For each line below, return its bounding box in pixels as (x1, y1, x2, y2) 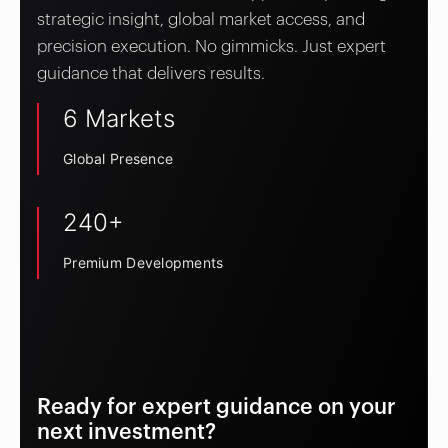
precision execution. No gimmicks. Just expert (37, 37, 386, 55)
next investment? (37, 421, 216, 443)
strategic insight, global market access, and (37, 10, 365, 28)
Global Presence (63, 149, 174, 167)
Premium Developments (63, 253, 224, 271)
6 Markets (63, 103, 175, 133)
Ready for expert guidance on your (37, 396, 396, 418)
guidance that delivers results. (37, 64, 265, 82)
